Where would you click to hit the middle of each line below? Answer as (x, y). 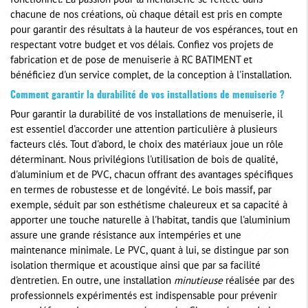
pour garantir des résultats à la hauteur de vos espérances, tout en (154, 31)
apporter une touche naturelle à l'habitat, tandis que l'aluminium (150, 221)
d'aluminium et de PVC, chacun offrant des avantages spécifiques (152, 176)
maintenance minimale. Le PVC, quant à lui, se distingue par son (150, 252)
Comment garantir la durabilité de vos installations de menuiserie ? (147, 96)
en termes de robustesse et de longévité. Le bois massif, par (141, 191)
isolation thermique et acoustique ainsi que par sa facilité (135, 267)
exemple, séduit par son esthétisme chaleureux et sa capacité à (149, 206)
